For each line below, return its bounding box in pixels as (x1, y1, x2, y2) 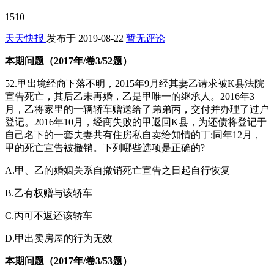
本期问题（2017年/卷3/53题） (5, 255, 132, 266)
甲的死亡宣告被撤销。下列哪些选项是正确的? (5, 142, 205, 153)
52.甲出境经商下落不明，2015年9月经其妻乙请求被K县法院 (5, 78, 264, 89)
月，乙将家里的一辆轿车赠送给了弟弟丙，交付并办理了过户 (5, 103, 269, 114)
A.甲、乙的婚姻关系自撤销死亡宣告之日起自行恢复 (5, 165, 230, 176)
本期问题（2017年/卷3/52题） (5, 55, 132, 66)
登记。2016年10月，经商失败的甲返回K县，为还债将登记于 (5, 116, 267, 127)
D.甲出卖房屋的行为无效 (5, 232, 113, 243)
